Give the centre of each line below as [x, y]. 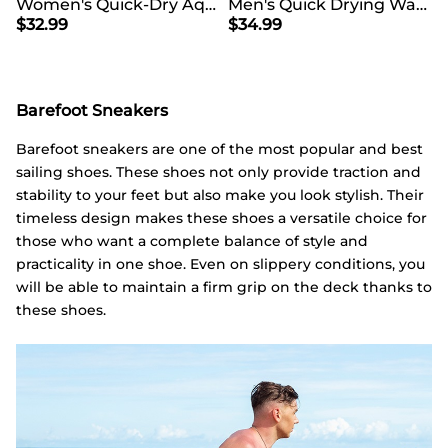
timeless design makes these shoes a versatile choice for [221, 217]
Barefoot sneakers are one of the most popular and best [219, 148]
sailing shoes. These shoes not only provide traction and [218, 171]
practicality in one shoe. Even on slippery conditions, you [220, 263]
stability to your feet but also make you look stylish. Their [220, 194]
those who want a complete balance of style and [192, 240]
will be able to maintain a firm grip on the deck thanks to [224, 286]
